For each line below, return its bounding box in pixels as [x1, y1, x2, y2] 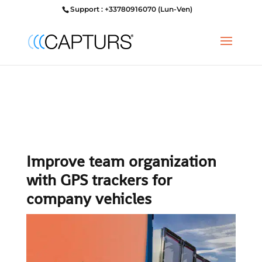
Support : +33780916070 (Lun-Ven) [70, 5, 192, 13]
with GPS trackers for [26, 170, 172, 190]
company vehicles [26, 188, 151, 209]
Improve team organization [26, 151, 216, 171]
